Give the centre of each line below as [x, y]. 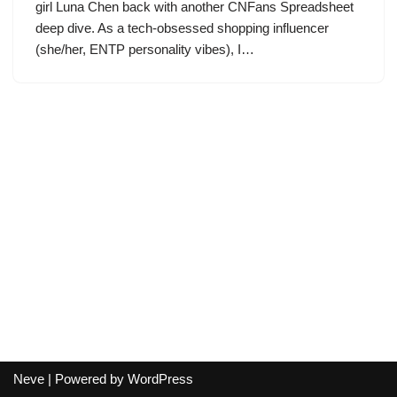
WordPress [160, 379]
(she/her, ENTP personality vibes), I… [147, 49]
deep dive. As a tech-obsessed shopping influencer [182, 28]
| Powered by [86, 379]
